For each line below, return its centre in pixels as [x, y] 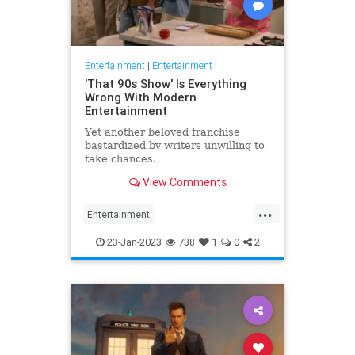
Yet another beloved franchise [162, 132]
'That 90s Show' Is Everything [165, 83]
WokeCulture [187, 265]
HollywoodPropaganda [136, 239]
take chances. [120, 158]
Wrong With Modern [140, 97]
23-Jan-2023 [133, 242]
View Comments [183, 183]
